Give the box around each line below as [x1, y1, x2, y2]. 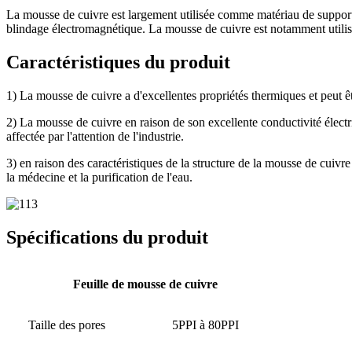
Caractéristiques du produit [6, 52, 230, 73]
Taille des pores [27, 317, 105, 332]
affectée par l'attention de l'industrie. [6, 130, 184, 144]
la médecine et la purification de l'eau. [6, 170, 192, 185]
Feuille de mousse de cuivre [72, 277, 218, 291]
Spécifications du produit [6, 226, 208, 247]
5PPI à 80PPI [171, 317, 239, 332]
